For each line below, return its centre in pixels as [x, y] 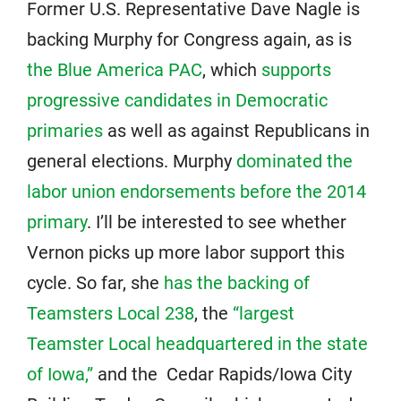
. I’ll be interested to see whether [217, 222]
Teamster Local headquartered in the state [197, 344]
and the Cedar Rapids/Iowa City [222, 374]
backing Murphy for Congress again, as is [189, 39]
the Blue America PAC [115, 70]
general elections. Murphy [132, 161]
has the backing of [237, 283]
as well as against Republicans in [236, 131]
